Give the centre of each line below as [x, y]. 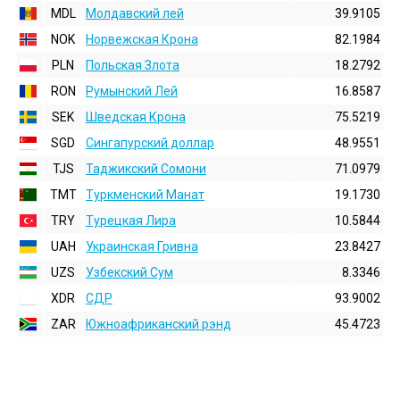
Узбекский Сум [129, 272]
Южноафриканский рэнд [158, 324]
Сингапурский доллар [150, 143]
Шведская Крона [136, 117]
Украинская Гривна [142, 246]
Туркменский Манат [145, 195]
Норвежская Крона [142, 39]
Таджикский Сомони [146, 169]
